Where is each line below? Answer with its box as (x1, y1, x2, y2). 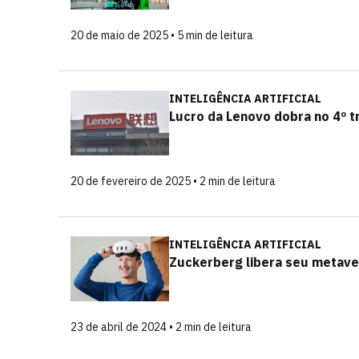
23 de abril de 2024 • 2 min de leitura (71, 320, 252, 334)
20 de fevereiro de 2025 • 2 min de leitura (71, 174, 276, 188)
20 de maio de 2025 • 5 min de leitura (71, 28, 253, 42)
